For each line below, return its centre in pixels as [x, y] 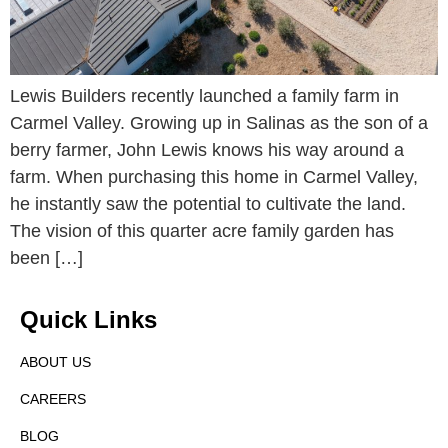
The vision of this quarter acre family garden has [202, 231]
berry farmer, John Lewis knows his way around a [207, 150]
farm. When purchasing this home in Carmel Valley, [214, 177]
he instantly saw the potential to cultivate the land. [210, 204]
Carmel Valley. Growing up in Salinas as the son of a [219, 123]
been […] [46, 258]
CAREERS [53, 399]
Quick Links [88, 320]
